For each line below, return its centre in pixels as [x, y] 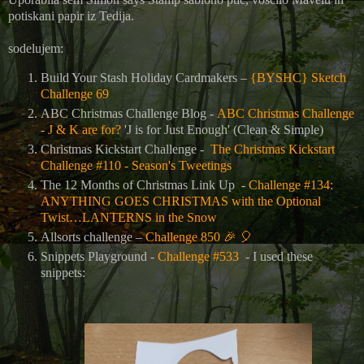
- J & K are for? [81, 130]
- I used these [276, 256]
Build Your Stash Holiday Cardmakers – [145, 78]
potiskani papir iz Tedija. [71, 16]
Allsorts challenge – [93, 237]
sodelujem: [36, 49]
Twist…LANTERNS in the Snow [129, 218]
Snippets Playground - [99, 256]
